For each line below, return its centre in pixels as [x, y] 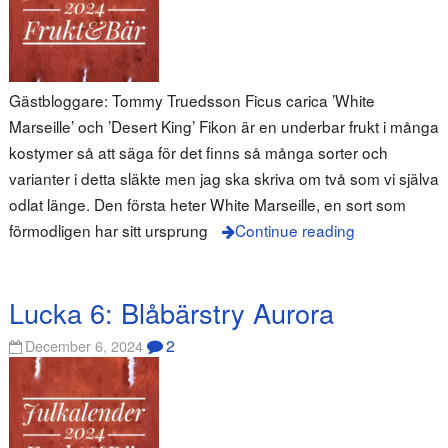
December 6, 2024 [84, 345]
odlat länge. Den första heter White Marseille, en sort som [207, 204]
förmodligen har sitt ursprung [108, 230]
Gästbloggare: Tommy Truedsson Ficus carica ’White [191, 100]
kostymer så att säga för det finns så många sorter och [198, 152]
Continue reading [294, 230]
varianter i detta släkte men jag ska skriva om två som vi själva [223, 178]
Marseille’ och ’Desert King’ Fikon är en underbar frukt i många [223, 126]
